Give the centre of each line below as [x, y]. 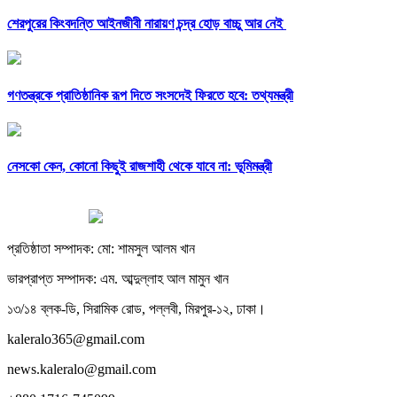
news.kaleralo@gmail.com [82, 370]
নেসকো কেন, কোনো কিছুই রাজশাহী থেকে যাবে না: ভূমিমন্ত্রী [140, 167]
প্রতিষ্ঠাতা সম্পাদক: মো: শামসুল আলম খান [101, 249]
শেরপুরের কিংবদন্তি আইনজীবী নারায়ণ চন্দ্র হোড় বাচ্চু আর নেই [147, 24]
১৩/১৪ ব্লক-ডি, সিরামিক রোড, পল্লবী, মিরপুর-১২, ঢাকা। [136, 309]
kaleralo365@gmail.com [76, 339]
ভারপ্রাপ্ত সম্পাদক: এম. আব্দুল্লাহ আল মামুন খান [118, 279]
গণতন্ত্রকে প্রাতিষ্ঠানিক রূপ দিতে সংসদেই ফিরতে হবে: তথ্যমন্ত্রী [150, 95]
